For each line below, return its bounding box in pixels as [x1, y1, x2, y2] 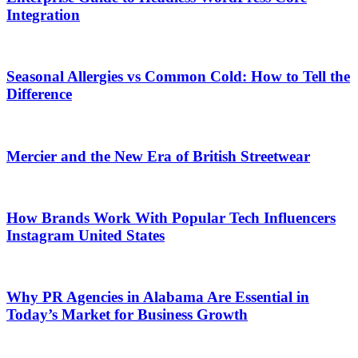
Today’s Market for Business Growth [6, 306, 248, 324]
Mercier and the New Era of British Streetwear [6, 147, 310, 165]
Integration [6, 6, 80, 23]
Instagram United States [6, 226, 165, 244]
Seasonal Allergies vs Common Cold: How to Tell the [6, 68, 350, 86]
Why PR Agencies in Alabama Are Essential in [6, 288, 309, 306]
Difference [6, 86, 72, 103]
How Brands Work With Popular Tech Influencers [6, 209, 336, 226]
